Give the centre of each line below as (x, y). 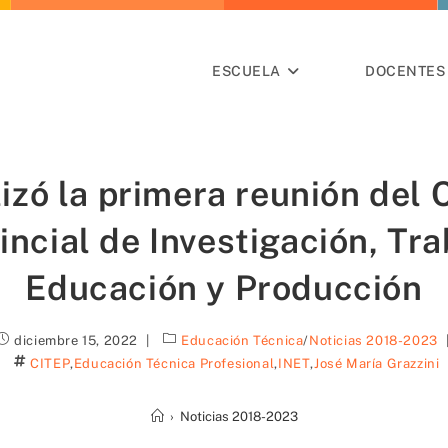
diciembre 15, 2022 (76, 340)
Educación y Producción (224, 288)
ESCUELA (246, 71)
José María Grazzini (376, 363)
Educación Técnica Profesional (174, 363)
